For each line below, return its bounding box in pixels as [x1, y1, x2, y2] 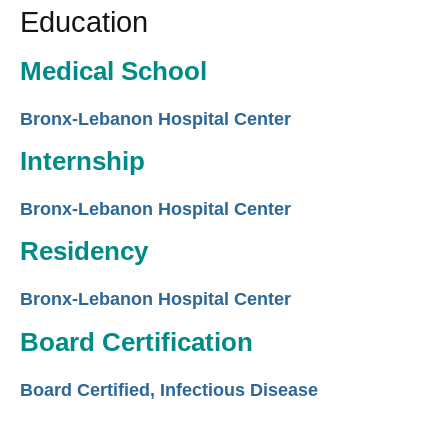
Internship [20, 146, 145, 175]
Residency [20, 237, 148, 266]
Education [20, 6, 148, 39]
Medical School [20, 56, 207, 85]
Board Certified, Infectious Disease [20, 379, 318, 400]
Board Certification [20, 327, 253, 356]
